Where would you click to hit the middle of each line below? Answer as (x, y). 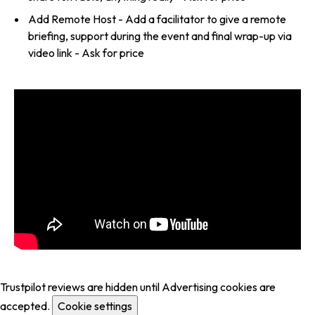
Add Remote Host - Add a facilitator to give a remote (157, 19)
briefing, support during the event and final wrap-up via (160, 36)
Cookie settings (95, 306)
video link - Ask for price (86, 53)
